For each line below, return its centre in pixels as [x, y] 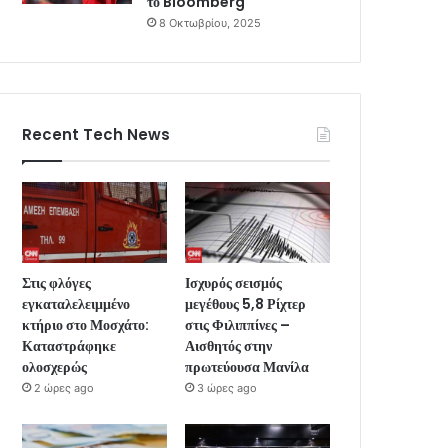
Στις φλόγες [57, 283]
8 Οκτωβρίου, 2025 [210, 22]
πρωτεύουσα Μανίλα [247, 367]
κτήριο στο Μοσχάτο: [86, 325]
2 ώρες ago [64, 388]
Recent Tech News [96, 134]
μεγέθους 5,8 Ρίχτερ [246, 304]
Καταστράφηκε [69, 346]
